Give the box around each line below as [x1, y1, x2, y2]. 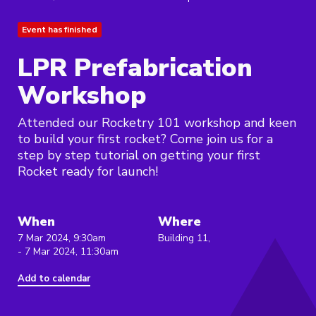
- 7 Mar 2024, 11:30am [18, 245, 119, 259]
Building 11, [158, 231, 210, 245]
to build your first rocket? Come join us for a [18, 130, 273, 148]
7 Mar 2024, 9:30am [18, 231, 106, 245]
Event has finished [22, 24, 97, 36]
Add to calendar [18, 272, 90, 286]
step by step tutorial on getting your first [18, 147, 260, 164]
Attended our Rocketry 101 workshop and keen [18, 114, 296, 132]
